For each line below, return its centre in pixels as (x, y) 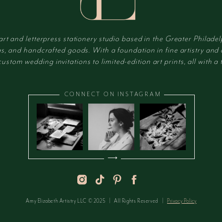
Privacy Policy (182, 201)
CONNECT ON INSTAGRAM (113, 94)
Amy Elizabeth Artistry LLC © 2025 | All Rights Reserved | (97, 201)
